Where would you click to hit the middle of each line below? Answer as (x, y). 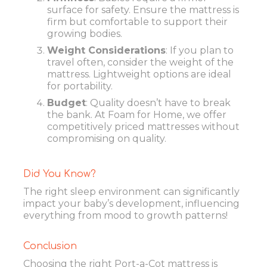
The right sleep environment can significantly (131, 191)
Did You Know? (60, 174)
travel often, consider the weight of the (140, 63)
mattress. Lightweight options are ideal (139, 74)
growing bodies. (85, 34)
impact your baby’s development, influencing (131, 203)
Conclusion (50, 246)
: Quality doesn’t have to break (158, 103)
